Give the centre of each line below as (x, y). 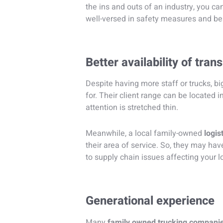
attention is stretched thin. (132, 108)
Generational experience (150, 201)
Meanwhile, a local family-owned (145, 133)
